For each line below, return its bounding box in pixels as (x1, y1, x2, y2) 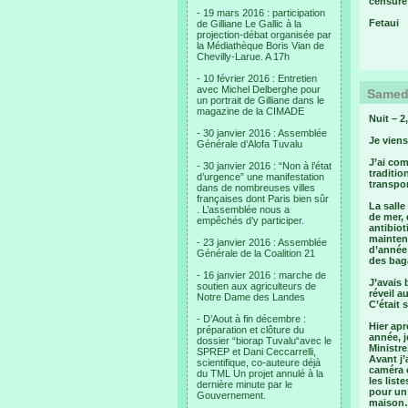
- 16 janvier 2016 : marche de (197, 270, 326, 280)
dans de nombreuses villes (197, 182, 315, 193)
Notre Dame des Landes (197, 291, 305, 302)
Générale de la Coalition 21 (197, 248, 315, 259)
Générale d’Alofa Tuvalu (197, 138, 302, 149)
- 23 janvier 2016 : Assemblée (197, 237, 327, 248)
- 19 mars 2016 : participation (197, 7, 325, 18)
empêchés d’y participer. (197, 215, 304, 226)
